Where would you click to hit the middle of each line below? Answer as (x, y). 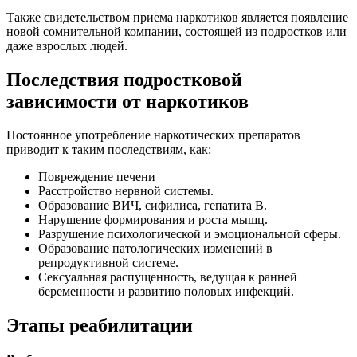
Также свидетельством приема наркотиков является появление (177, 18)
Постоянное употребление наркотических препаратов (153, 135)
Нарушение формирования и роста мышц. (153, 219)
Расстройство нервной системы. (126, 190)
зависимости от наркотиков (127, 102)
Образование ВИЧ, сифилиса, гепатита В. (153, 205)
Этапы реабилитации (100, 325)
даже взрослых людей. (67, 46)
